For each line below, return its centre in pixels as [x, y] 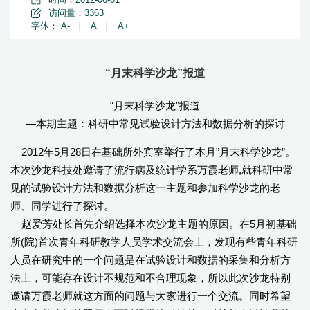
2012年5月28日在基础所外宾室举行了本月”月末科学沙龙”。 [153, 152]
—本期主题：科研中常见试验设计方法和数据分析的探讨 [155, 124]
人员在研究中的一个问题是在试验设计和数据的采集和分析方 [151, 260]
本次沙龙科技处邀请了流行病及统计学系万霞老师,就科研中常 [152, 170]
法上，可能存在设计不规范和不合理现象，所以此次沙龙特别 [151, 278]
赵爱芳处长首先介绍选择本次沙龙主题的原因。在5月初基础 [154, 224]
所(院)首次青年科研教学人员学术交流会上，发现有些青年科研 [154, 242]
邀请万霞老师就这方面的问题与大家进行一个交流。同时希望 [151, 296]
